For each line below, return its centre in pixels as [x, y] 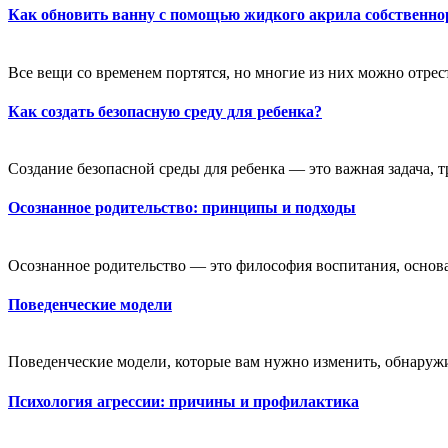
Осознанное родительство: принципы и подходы [182, 208]
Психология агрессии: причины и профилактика [183, 401]
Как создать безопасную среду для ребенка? [165, 111]
